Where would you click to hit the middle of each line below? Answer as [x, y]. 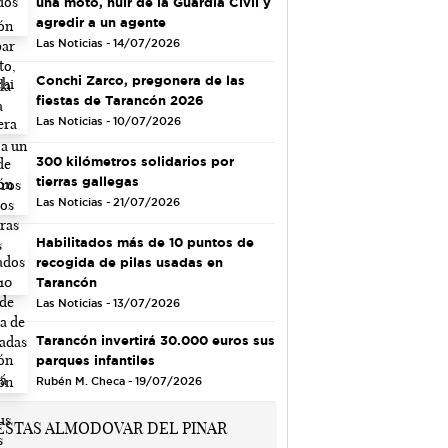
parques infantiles [95, 359]
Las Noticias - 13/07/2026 [107, 302]
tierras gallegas [87, 180]
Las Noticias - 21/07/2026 [107, 201]
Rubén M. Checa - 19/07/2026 [118, 380]
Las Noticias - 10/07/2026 [108, 121]
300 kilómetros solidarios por [134, 160]
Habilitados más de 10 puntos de [144, 241]
